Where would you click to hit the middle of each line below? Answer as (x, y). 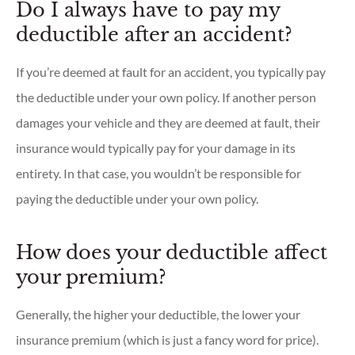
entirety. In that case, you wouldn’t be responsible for (158, 173)
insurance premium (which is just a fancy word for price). (167, 339)
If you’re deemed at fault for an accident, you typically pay (171, 71)
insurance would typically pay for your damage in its (156, 147)
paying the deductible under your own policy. (137, 198)
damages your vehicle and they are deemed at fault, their (168, 122)
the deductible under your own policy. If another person (166, 97)
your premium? (91, 277)
